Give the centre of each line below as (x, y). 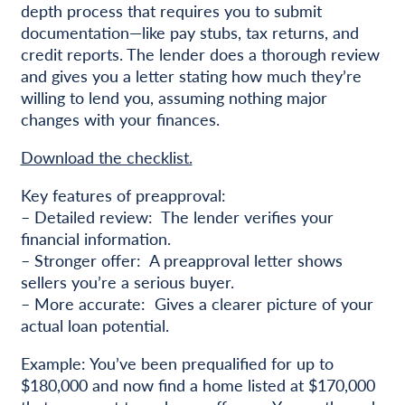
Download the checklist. (106, 157)
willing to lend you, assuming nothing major (174, 98)
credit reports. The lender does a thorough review (200, 54)
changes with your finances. (120, 119)
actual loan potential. (94, 325)
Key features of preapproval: (123, 195)
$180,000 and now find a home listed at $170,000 (198, 385)
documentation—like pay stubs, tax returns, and (189, 33)
